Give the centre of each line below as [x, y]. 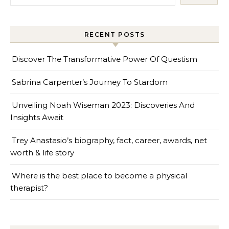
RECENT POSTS [114, 34]
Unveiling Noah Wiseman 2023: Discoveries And [103, 105]
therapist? [29, 188]
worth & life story [42, 152]
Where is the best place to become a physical [99, 175]
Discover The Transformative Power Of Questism [105, 59]
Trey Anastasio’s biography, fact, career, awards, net [109, 140]
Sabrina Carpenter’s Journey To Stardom [90, 82]
